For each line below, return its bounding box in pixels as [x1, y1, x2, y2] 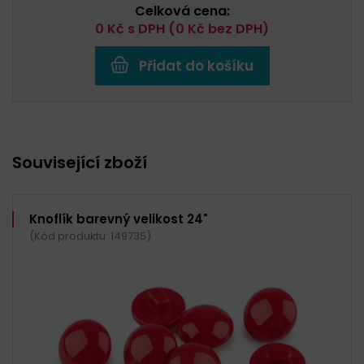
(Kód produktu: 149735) [29, 227, 151, 244]
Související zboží [12, 150, 147, 174]
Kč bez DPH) [184, 19, 269, 38]
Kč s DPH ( [104, 19, 175, 38]
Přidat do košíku [138, 55, 253, 76]
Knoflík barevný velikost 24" [29, 210, 208, 227]
